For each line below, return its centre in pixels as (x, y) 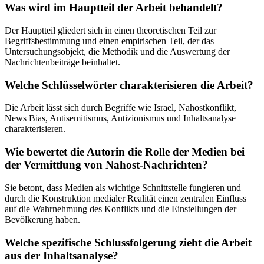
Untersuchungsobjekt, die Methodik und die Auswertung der (117, 52)
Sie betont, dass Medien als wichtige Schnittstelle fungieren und (123, 187)
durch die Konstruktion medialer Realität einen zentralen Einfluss (126, 198)
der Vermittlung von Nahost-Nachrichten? (106, 165)
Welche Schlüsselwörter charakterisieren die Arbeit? (129, 85)
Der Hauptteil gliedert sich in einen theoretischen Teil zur (110, 31)
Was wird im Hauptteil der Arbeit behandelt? (114, 8)
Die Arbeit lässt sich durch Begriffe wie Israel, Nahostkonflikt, (121, 108)
